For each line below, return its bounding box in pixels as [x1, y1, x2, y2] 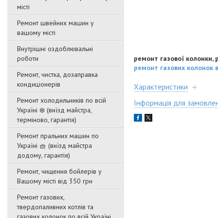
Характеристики [134, 81, 188, 91]
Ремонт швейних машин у [17, 18, 94, 27]
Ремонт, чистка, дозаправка [17, 70, 98, 79]
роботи [17, 54, 38, 63]
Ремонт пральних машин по [17, 131, 99, 140]
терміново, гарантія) [17, 115, 76, 124]
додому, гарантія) [17, 151, 70, 160]
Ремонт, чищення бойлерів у [17, 167, 102, 176]
